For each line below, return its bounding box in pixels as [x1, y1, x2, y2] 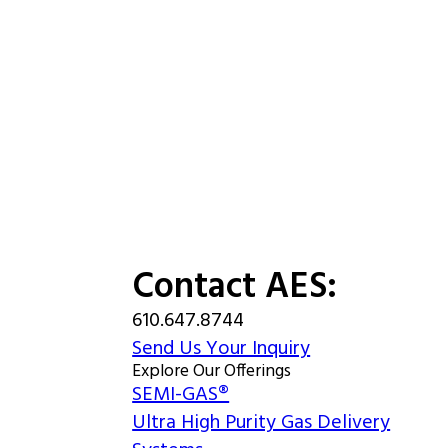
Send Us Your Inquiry [132, 333, 311, 365]
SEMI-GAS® [132, 379, 230, 411]
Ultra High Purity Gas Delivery [132, 407, 391, 439]
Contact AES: [132, 259, 338, 317]
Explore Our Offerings [132, 357, 292, 386]
